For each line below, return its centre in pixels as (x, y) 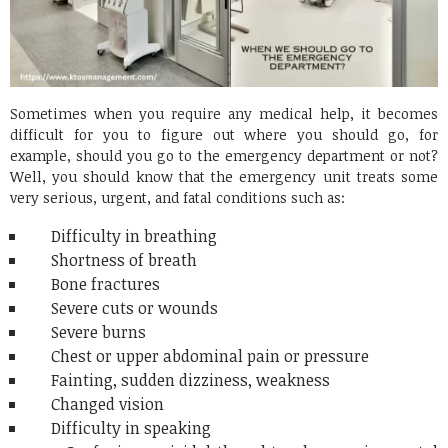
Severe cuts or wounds (122, 307)
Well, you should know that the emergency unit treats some (224, 176)
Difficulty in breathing (122, 235)
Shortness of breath (112, 259)
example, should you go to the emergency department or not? (224, 155)
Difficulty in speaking (119, 427)
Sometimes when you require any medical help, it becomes (224, 113)
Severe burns (86, 331)
